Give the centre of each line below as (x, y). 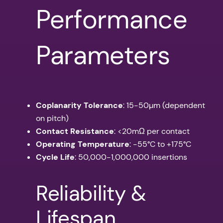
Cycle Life (55, 157)
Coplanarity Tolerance (79, 106)
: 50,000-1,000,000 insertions (131, 157)
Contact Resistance (75, 131)
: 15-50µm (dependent (164, 106)
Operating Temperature (83, 144)
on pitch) (52, 118)
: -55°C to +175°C (160, 144)
